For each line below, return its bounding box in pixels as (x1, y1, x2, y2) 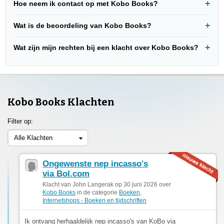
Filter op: (7, 117, 33, 125)
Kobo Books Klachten (7, 95, 114, 108)
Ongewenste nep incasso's (42, 158, 148, 168)
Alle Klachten (14, 133, 52, 141)
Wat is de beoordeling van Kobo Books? (13, 21, 151, 29)
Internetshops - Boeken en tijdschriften (42, 196, 146, 204)
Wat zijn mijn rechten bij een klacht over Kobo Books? (13, 43, 198, 51)
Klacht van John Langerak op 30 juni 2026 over (42, 180, 171, 188)
